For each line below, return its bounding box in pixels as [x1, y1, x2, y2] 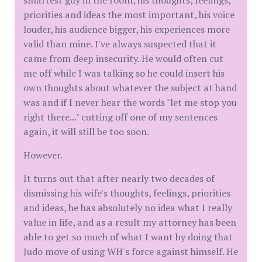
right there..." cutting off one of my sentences [23, 110, 218, 123]
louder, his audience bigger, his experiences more [23, 22, 230, 36]
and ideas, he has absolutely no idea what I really [23, 201, 232, 214]
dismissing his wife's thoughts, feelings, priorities [23, 186, 230, 199]
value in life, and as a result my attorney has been [23, 215, 236, 229]
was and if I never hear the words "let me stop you [23, 95, 237, 109]
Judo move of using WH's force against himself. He [23, 244, 238, 258]
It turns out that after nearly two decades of [23, 171, 215, 185]
